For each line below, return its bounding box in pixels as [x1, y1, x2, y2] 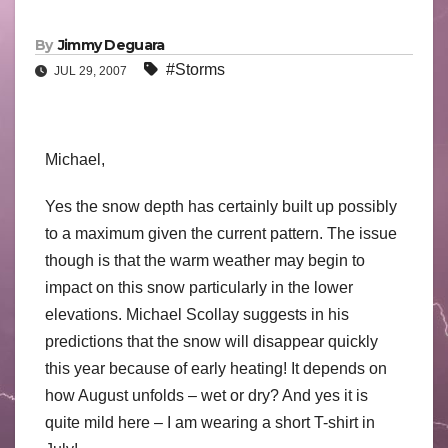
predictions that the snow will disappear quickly [45, 333, 378, 351]
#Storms [166, 61, 225, 79]
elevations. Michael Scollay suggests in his [45, 306, 349, 324]
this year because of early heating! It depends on [45, 360, 387, 378]
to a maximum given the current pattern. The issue [45, 225, 397, 243]
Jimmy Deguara [57, 36, 165, 55]
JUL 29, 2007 [51, 64, 130, 79]
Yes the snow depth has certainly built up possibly [45, 198, 397, 216]
